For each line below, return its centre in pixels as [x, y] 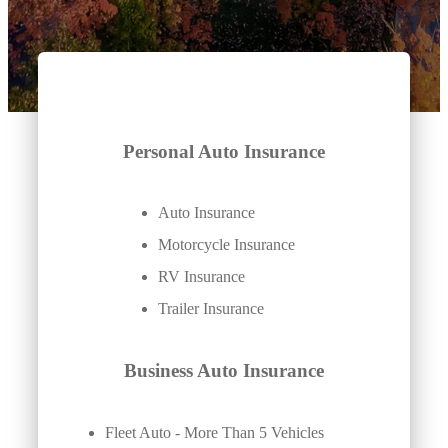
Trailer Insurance [210, 309]
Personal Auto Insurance [224, 151]
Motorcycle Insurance [226, 245]
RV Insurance [201, 277]
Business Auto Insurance [224, 371]
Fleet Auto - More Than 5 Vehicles [214, 432]
